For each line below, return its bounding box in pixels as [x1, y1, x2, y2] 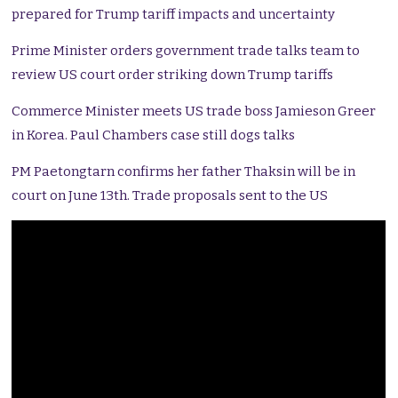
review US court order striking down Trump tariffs [12, 67, 334, 84]
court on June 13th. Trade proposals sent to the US [12, 187, 329, 204]
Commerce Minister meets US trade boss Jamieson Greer [12, 103, 377, 120]
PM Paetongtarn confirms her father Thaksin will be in [12, 163, 356, 180]
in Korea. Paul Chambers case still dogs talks [12, 127, 296, 144]
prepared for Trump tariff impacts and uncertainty [12, 6, 336, 23]
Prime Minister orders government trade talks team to [12, 43, 361, 60]
